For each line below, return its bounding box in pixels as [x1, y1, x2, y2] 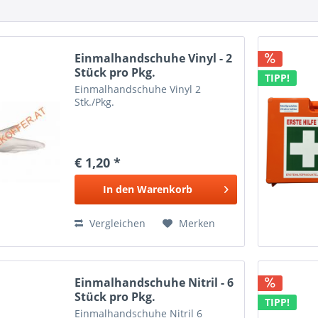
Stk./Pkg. [75, 95, 115, 109]
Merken [179, 216, 216, 231]
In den [102, 182, 134, 197]
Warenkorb [136, 182, 192, 197]
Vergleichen [87, 216, 146, 231]
